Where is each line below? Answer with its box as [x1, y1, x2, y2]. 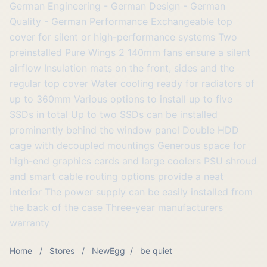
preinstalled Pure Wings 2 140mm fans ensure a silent [10, 46, 250, 58]
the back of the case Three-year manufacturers [10, 201, 223, 213]
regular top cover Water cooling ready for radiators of [10, 77, 254, 89]
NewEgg [92, 246, 125, 256]
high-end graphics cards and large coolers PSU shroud [10, 155, 257, 167]
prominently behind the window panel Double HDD [10, 124, 239, 136]
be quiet [140, 246, 172, 256]
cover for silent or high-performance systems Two [10, 31, 237, 43]
